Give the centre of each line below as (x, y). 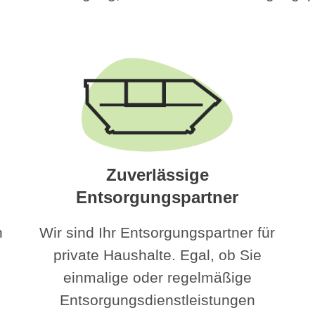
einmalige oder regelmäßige (157, 277)
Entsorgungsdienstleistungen (157, 300)
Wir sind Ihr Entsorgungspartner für (157, 232)
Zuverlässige (157, 175)
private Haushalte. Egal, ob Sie (157, 255)
